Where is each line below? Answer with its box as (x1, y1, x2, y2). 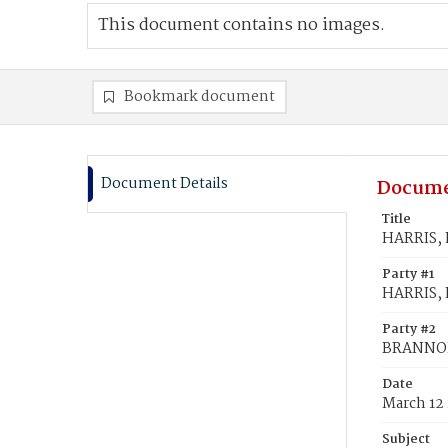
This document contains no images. (98, 12, 385, 39)
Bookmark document (124, 85, 275, 109)
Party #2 (382, 319, 436, 340)
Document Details (101, 172, 228, 196)
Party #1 (382, 264, 434, 285)
